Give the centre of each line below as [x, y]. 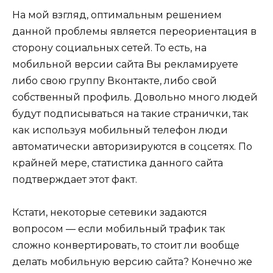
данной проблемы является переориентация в [134, 31]
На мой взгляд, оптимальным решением [117, 15]
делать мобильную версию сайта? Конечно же [132, 261]
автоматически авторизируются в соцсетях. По [132, 146]
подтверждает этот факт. [75, 179]
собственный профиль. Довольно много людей [135, 97]
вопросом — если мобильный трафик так [119, 229]
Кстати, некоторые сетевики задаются [110, 212]
